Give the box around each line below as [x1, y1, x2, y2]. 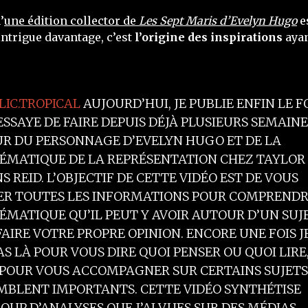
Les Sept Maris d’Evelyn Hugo [139, 14, 297, 27]
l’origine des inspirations [135, 30, 283, 44]
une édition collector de [4, 14, 139, 27]
